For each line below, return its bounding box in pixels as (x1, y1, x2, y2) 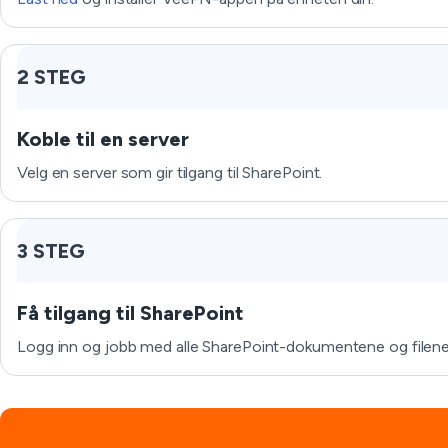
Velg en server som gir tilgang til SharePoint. (17, 163, 323, 182)
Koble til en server (17, 127, 189, 151)
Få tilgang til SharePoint (17, 301, 244, 325)
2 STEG (17, 65, 86, 89)
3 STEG (17, 239, 85, 263)
